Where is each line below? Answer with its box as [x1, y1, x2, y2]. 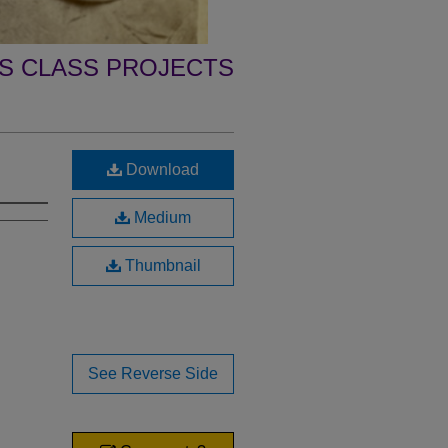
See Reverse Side [88, 365, 218, 382]
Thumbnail [120, 257, 201, 274]
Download [122, 161, 199, 178]
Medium [130, 209, 191, 226]
